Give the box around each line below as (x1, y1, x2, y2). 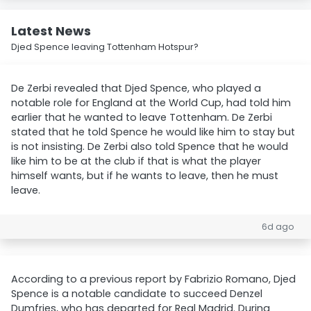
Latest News (11, 22, 91, 40)
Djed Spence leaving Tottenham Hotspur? (11, 41, 199, 53)
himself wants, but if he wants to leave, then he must (11, 169, 278, 183)
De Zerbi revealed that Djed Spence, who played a (11, 81, 261, 95)
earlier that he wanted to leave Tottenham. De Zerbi (11, 110, 272, 124)
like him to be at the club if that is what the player (11, 154, 261, 168)
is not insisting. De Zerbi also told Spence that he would (11, 140, 288, 153)
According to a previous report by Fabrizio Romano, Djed (11, 272, 296, 286)
